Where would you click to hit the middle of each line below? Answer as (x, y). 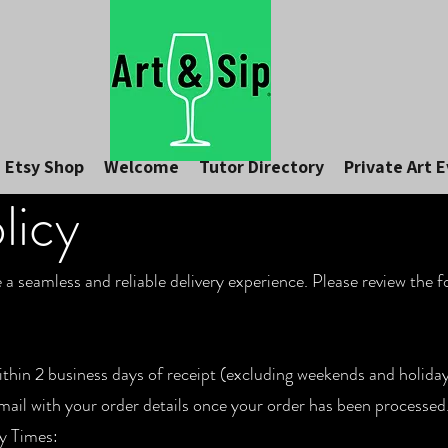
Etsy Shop (44, 166)
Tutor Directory (261, 166)
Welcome (141, 166)
